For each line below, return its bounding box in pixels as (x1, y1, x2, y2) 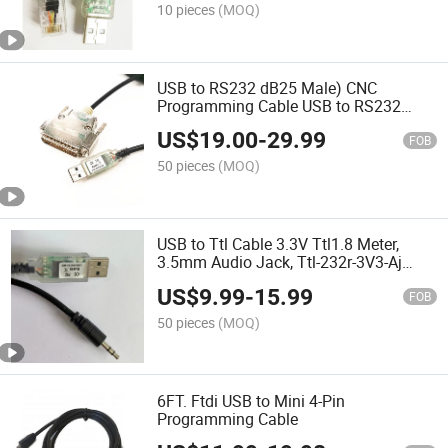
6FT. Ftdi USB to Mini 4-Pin (157, 389, 346, 412)
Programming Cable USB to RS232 (157, 94, 402, 117)
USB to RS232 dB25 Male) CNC (157, 76, 378, 99)
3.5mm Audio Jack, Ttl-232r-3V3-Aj (157, 251, 403, 274)
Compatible (157, 269, 239, 292)
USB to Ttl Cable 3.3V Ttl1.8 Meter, (157, 233, 400, 256)
